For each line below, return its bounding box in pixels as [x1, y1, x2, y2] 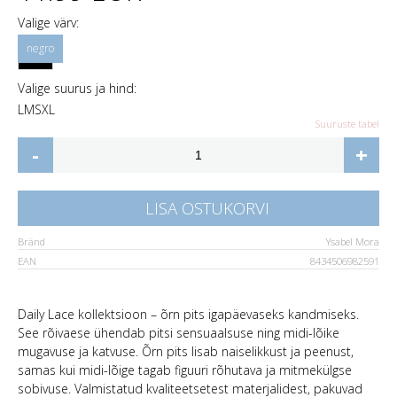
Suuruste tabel [315, 117, 379, 131]
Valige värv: [18, 14, 79, 32]
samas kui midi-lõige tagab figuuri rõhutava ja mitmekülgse [18, 362, 352, 379]
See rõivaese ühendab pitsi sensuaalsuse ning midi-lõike [18, 324, 339, 342]
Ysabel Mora [326, 235, 379, 249]
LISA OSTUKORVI [145, 197, 269, 220]
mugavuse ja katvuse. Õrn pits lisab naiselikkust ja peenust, [18, 343, 354, 361]
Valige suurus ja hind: [18, 80, 136, 97]
